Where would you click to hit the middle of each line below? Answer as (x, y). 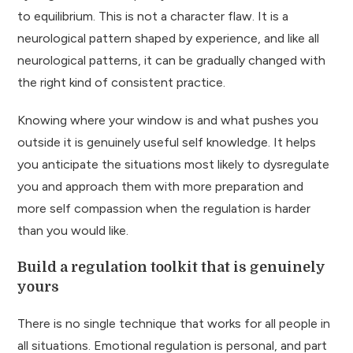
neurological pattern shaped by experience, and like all (169, 38)
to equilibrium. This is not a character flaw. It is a (153, 16)
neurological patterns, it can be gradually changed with (172, 60)
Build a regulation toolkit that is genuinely (172, 267)
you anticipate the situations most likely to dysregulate (174, 164)
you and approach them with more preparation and (161, 186)
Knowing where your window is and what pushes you (168, 120)
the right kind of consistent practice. (122, 82)
